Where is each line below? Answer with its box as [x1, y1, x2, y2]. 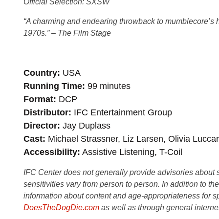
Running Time [23, 81, 82, 91]
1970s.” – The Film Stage [23, 29, 111, 37]
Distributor [23, 108, 68, 117]
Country [23, 68, 57, 78]
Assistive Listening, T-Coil [80, 147, 182, 157]
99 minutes [85, 81, 131, 91]
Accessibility [23, 147, 77, 157]
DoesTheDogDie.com [23, 203, 99, 212]
